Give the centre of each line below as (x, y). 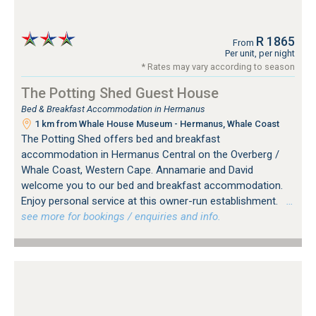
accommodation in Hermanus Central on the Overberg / (150, 155)
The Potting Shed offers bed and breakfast (121, 139)
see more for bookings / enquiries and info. (121, 217)
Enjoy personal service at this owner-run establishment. (151, 201)
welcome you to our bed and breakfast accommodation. (152, 186)
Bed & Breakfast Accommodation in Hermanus (113, 109)
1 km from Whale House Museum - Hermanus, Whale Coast (156, 124)
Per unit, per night (260, 54)
